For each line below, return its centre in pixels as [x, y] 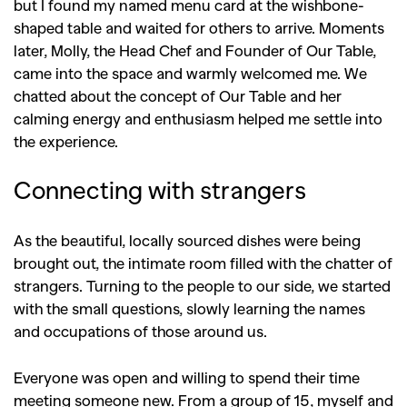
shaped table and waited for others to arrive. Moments [199, 27]
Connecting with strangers [160, 189]
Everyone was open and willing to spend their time [187, 377]
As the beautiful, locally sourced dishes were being [187, 239]
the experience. [66, 140]
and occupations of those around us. [140, 330]
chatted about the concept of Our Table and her [178, 95]
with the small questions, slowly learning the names [189, 308]
